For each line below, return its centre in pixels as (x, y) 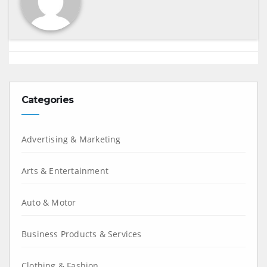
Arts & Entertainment (65, 170)
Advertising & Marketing (71, 139)
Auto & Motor (49, 202)
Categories (47, 100)
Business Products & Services (82, 234)
